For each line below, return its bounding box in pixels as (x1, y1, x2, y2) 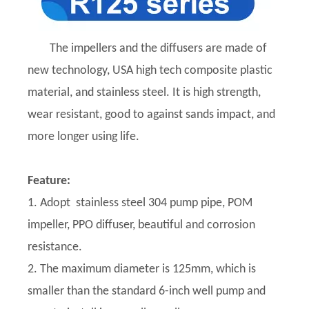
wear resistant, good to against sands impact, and (28, 108, 275, 121)
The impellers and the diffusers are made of (50, 42, 267, 55)
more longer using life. (28, 130, 142, 143)
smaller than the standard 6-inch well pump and (28, 285, 266, 298)
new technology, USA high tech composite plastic (28, 64, 272, 77)
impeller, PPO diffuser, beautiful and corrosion (28, 219, 255, 232)
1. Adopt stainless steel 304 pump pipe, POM (28, 197, 252, 210)
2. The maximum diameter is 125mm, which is (28, 263, 256, 276)
